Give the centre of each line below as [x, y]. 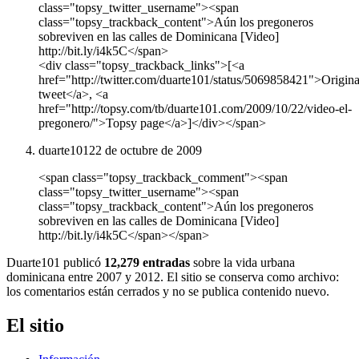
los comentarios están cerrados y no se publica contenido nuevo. [168, 292]
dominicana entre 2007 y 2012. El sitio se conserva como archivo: [173, 277]
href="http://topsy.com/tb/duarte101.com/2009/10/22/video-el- [195, 109]
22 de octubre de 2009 [145, 151]
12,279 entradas [147, 263]
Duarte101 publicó [55, 263]
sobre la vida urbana [242, 263]
